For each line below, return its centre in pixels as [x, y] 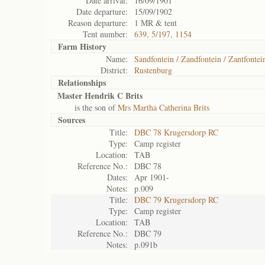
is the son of [88, 107]
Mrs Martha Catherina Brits [164, 107]
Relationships [82, 83]
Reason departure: [98, 23]
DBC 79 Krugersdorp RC [176, 200]
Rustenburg [153, 70]
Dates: [117, 177]
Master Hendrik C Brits [100, 96]
